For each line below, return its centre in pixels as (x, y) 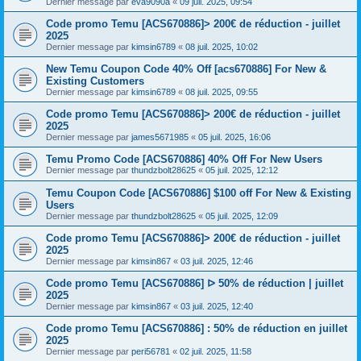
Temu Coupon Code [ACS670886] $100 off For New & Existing (199, 193)
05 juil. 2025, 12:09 (242, 216)
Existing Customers (95, 81)
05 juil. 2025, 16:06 (234, 137)
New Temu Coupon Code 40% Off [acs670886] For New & (186, 69)
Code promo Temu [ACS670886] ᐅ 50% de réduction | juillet (195, 283)
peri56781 (151, 351)
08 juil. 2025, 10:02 (222, 47)
